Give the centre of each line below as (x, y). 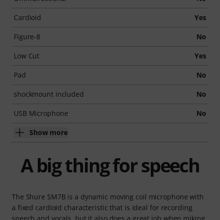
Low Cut (27, 55)
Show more (49, 132)
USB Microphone (41, 113)
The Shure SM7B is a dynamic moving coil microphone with (108, 196)
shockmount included (49, 94)
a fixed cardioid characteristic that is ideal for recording (102, 207)
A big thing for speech (110, 165)
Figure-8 (27, 36)
